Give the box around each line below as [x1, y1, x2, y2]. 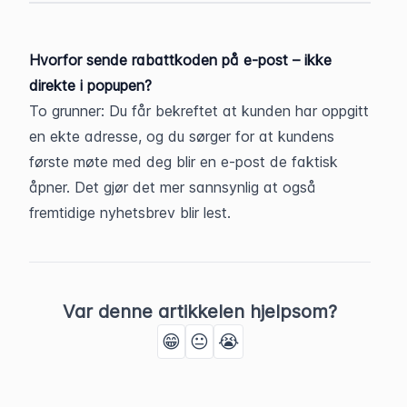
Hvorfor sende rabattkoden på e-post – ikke [29, 51, 332, 69]
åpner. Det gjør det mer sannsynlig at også [29, 178, 316, 196]
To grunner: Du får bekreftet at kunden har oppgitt [29, 102, 369, 120]
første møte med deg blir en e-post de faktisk [29, 153, 338, 171]
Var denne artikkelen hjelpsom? [63, 301, 337, 323]
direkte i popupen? [29, 76, 152, 94]
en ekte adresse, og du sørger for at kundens [29, 127, 334, 145]
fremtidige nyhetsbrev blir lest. [29, 203, 231, 222]
